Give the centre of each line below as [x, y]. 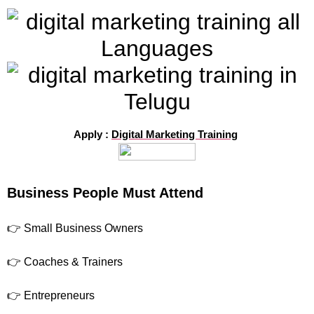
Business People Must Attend [105, 192]
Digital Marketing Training [175, 134]
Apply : [91, 134]
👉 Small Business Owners [75, 228]
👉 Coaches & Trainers [65, 261]
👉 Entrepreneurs [51, 295]
